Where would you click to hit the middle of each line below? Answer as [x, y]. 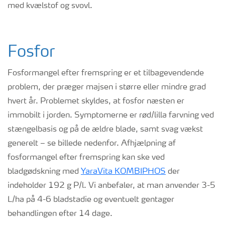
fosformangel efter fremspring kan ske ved [86, 158]
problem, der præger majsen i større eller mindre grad [107, 87]
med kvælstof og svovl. [50, 6]
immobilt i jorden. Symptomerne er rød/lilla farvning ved [111, 116]
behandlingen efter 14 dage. [60, 214]
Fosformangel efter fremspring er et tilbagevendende [106, 73]
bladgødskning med [44, 172]
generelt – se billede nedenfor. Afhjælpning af [92, 144]
